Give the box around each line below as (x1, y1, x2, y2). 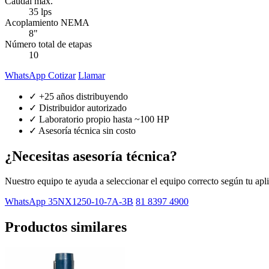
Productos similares (5, 219, 127, 235)
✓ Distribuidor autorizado (29, 102, 127, 113)
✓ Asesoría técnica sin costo (29, 125, 136, 136)
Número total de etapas (5, 38, 92, 49)
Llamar (78, 70, 105, 80)
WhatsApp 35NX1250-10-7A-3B (5, 196, 133, 207)
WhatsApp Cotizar (5, 70, 76, 80)
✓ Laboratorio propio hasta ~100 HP (29, 113, 169, 124)
